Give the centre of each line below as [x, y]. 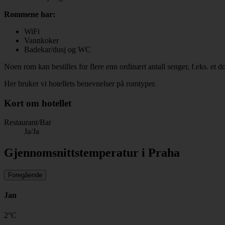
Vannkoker [41, 40]
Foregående [25, 175]
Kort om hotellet [38, 103]
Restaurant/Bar [28, 123]
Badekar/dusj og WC [58, 49]
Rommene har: [30, 14]
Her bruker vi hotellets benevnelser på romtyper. [80, 83]
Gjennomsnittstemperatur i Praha [92, 153]
